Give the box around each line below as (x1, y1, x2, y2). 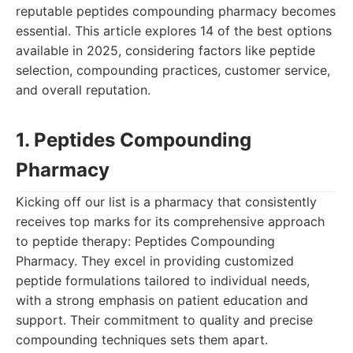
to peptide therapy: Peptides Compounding (16, 233, 275, 249)
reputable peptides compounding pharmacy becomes (16, 3, 336, 19)
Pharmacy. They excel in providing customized (16, 253, 294, 269)
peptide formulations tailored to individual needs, (16, 273, 310, 288)
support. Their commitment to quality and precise (16, 312, 313, 328)
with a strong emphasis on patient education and (16, 292, 308, 308)
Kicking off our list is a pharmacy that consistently (16, 194, 317, 210)
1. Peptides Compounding (16, 128, 251, 151)
